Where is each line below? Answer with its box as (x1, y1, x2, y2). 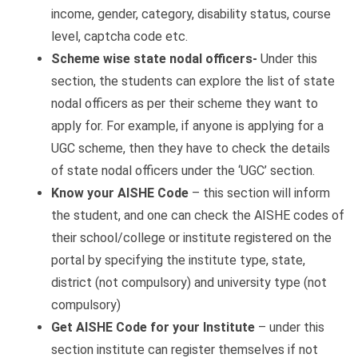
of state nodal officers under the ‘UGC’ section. (51, 162, 315, 178)
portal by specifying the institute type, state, (51, 252, 305, 268)
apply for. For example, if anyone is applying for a (51, 117, 324, 133)
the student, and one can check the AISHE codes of (51, 207, 344, 223)
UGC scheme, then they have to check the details (51, 140, 330, 156)
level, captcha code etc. (51, 28, 188, 44)
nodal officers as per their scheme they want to (51, 95, 318, 111)
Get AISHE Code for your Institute (51, 319, 255, 335)
